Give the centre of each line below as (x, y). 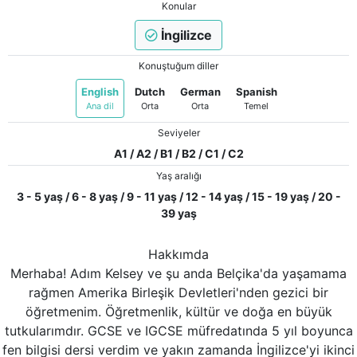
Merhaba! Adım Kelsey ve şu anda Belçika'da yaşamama (178, 274)
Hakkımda (178, 255)
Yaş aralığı (178, 176)
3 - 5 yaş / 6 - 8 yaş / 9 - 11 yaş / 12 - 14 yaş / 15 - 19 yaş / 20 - (178, 197)
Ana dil (100, 106)
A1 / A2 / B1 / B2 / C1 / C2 (178, 154)
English (100, 92)
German (200, 92)
